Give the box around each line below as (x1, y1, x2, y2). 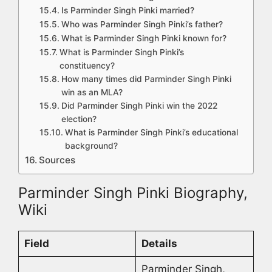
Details (141, 237, 177, 250)
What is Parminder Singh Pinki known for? (61, 33, 226, 44)
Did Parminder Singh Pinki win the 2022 (61, 101, 217, 111)
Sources (39, 154, 76, 166)
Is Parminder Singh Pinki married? (61, 5, 194, 16)
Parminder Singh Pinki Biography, (18, 184, 248, 202)
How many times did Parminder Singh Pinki (61, 74, 231, 84)
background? (64, 141, 118, 151)
